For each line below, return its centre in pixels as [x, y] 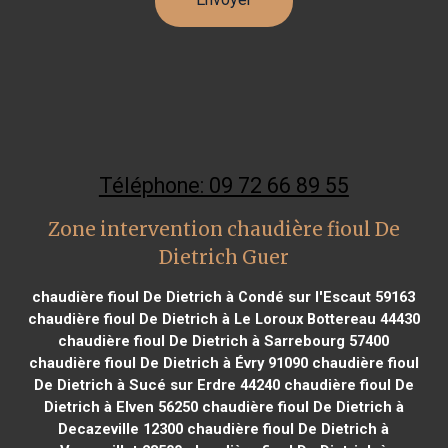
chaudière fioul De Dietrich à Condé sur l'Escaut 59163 [224, 296]
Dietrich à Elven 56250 [120, 406]
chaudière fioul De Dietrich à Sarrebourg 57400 [224, 340]
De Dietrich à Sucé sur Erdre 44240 [156, 384]
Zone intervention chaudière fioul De [223, 229]
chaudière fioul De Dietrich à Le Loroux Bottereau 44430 [223, 318]
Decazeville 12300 [121, 428]
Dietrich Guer [223, 257]
